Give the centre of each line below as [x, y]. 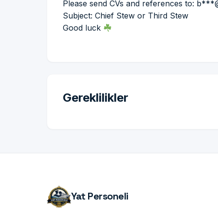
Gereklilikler [96, 98]
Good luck [83, 28]
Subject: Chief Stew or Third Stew [126, 16]
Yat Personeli [100, 196]
